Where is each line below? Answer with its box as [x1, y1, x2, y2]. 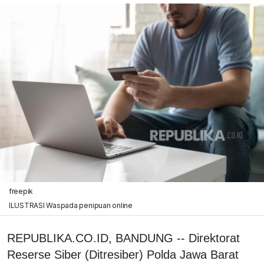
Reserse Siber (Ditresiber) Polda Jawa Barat [7, 247, 239, 261]
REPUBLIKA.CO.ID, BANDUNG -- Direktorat [7, 231, 240, 245]
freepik [8, 186, 34, 196]
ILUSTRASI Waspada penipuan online [8, 200, 133, 210]
